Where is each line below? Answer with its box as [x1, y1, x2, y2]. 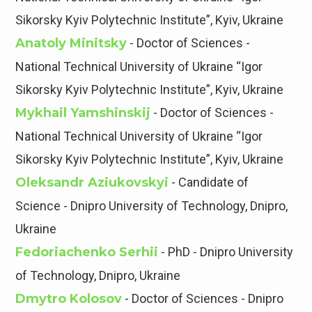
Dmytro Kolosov [15, 291, 123, 307]
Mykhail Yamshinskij [15, 105, 151, 121]
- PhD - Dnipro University [158, 244, 294, 260]
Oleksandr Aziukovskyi [15, 175, 169, 191]
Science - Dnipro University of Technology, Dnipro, [15, 198, 288, 214]
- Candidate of [169, 175, 249, 190]
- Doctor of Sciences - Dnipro [122, 291, 284, 306]
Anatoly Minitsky [15, 36, 127, 52]
